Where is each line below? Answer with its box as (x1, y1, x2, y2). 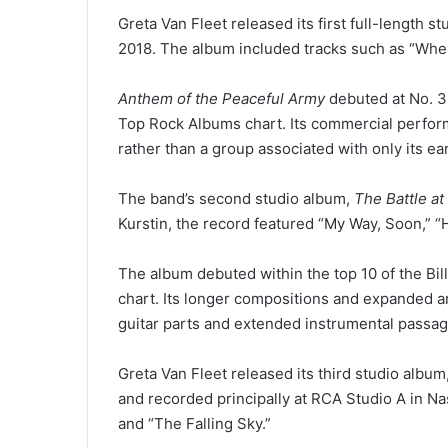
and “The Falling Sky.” (118, 413, 271, 433)
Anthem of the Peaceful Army (118, 88, 325, 108)
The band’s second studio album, (118, 188, 354, 208)
